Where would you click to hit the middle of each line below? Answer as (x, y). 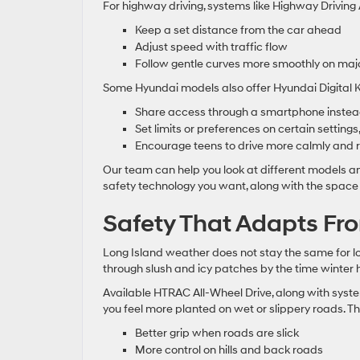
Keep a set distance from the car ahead (238, 30)
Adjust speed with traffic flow (211, 47)
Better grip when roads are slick (217, 333)
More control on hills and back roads (229, 350)
